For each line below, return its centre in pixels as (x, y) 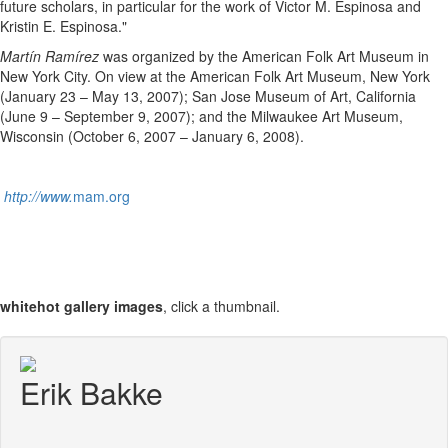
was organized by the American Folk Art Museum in (264, 56)
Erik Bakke (91, 393)
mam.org (101, 196)
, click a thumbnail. (221, 306)
